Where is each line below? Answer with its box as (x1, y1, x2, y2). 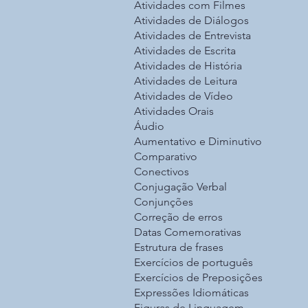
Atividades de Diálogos (134, 14, 249, 27)
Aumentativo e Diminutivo (134, 135, 262, 148)
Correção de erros (134, 210, 223, 224)
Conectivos (134, 165, 189, 179)
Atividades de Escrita (134, 44, 236, 58)
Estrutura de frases (134, 241, 223, 254)
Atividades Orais (134, 104, 214, 118)
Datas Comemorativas (134, 225, 241, 239)
